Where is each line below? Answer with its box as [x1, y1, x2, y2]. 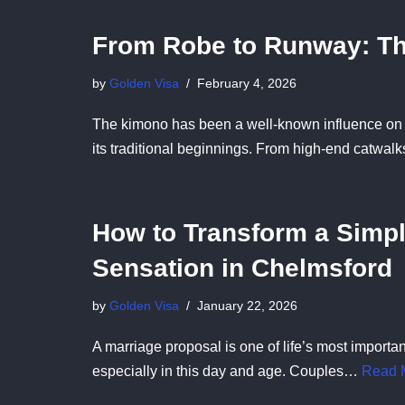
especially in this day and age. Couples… [92, 363, 362, 379]
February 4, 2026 [197, 75, 297, 90]
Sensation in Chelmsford [92, 253, 392, 282]
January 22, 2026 [197, 297, 297, 313]
